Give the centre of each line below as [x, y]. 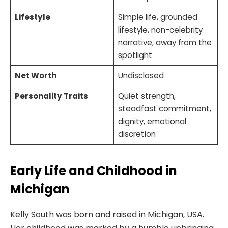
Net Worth [35, 75]
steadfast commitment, [164, 108]
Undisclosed [141, 75]
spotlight [135, 55]
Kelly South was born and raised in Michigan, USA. [107, 215]
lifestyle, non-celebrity [160, 30]
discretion [137, 134]
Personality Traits [51, 96]
